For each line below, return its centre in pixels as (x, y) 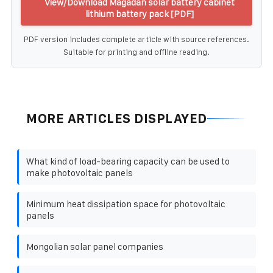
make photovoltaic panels (80, 172)
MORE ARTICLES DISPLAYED (117, 118)
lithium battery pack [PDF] (140, 13)
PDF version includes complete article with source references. (136, 39)
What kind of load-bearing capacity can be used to (128, 161)
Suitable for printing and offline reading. (136, 52)
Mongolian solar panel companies (95, 246)
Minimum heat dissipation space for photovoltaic (126, 204)
